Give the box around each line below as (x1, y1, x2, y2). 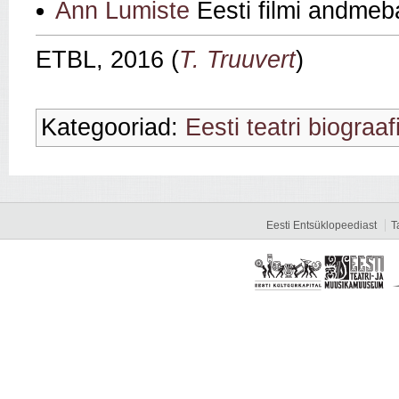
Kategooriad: (41, 114, 185, 142)
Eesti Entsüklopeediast (266, 219, 377, 232)
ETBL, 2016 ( (36, 46, 179, 74)
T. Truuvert (179, 46, 296, 74)
